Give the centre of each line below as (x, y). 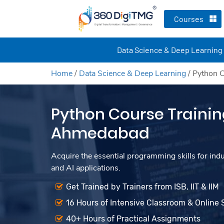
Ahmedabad (100, 133)
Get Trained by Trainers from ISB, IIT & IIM (142, 187)
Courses (189, 18)
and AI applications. (86, 168)
